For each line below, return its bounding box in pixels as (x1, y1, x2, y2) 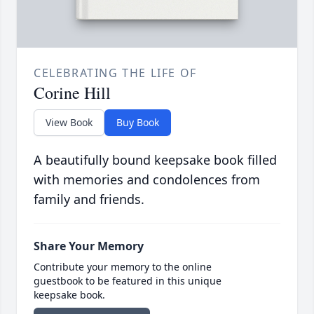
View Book (46, 116, 93, 130)
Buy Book (116, 116, 159, 130)
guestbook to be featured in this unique (34, 274, 221, 288)
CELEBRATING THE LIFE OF (34, 65, 197, 81)
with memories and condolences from (34, 171, 260, 189)
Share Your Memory (34, 238, 144, 254)
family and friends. (34, 191, 144, 208)
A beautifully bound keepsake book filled (34, 151, 277, 169)
